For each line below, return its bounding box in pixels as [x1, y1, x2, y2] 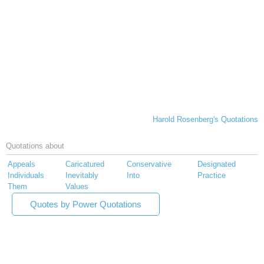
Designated [197, 160, 236, 169]
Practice [197, 171, 226, 180]
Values [65, 182, 88, 192]
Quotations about [6, 141, 64, 151]
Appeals [8, 160, 35, 169]
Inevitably [65, 171, 98, 180]
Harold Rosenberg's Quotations [153, 115, 258, 124]
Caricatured [65, 160, 104, 169]
